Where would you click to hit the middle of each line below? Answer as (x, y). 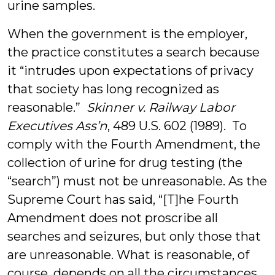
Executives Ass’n (57, 126)
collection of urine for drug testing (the (125, 163)
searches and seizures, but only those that (134, 236)
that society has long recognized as (113, 89)
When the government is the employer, (127, 34)
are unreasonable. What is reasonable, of (128, 255)
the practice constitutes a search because (134, 52)
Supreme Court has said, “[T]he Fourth (123, 199)
